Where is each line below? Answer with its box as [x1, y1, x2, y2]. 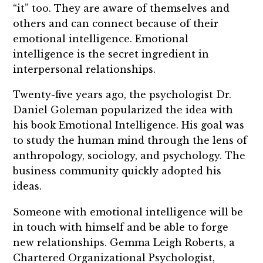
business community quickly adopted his [13, 165, 222, 177]
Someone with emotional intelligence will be [13, 206, 244, 218]
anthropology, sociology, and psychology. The [13, 150, 246, 162]
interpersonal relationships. [13, 63, 156, 75]
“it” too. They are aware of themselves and [13, 2, 230, 14]
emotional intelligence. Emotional [13, 32, 189, 45]
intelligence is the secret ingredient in [13, 48, 210, 60]
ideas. [13, 180, 42, 193]
